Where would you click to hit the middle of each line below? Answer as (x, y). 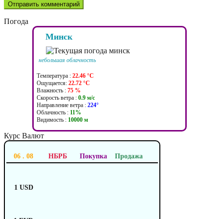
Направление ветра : (62, 105)
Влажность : (52, 91)
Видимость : (52, 120)
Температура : (55, 76)
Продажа (129, 156)
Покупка (93, 156)
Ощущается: (53, 83)
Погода (16, 22)
